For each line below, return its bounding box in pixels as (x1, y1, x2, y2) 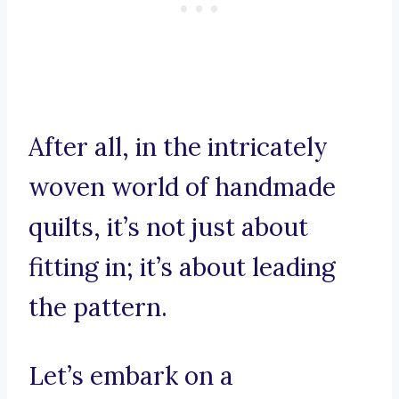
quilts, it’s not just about (28, 211, 308, 244)
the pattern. (28, 291, 167, 324)
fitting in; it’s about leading (28, 251, 336, 284)
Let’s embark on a (28, 360, 233, 393)
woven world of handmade (28, 171, 336, 204)
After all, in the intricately (28, 131, 328, 164)
